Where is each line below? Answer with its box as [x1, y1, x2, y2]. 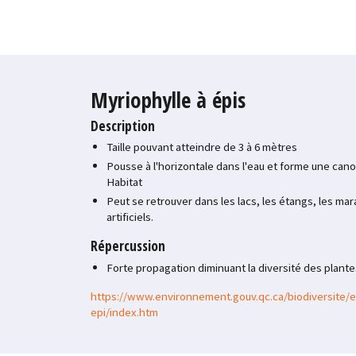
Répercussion [91, 236, 166, 256]
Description [91, 115, 156, 135]
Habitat [106, 174, 143, 190]
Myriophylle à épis [91, 84, 246, 114]
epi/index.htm [91, 304, 159, 320]
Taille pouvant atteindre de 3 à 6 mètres [106, 139, 298, 155]
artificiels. [106, 209, 154, 225]
